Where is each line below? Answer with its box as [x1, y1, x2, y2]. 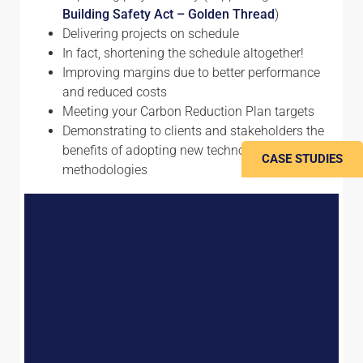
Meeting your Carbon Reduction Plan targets [62, 103, 314, 119]
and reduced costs [62, 83, 167, 100]
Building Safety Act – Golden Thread [62, 6, 275, 22]
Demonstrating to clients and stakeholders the [62, 122, 324, 139]
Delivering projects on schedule [62, 25, 239, 41]
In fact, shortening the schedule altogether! [62, 45, 304, 61]
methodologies [62, 161, 147, 177]
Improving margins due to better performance [62, 64, 320, 80]
